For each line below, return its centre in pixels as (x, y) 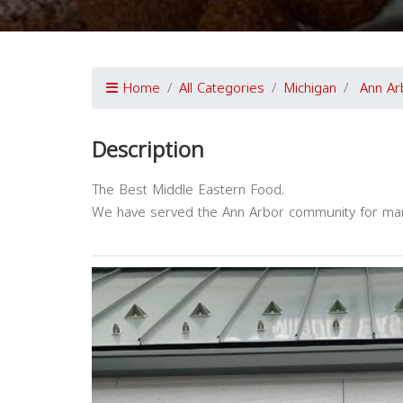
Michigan (310, 89)
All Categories (222, 89)
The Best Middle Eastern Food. (188, 190)
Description (148, 151)
